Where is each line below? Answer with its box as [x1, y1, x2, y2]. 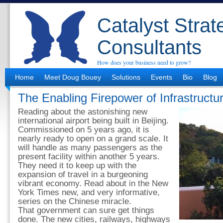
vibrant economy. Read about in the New [18, 179, 168, 188]
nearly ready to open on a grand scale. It [18, 134, 168, 143]
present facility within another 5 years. [18, 152, 160, 161]
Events [151, 73, 172, 81]
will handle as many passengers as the [18, 143, 162, 152]
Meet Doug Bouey [44, 73, 101, 81]
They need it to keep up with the [18, 161, 136, 170]
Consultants [97, 36, 202, 58]
